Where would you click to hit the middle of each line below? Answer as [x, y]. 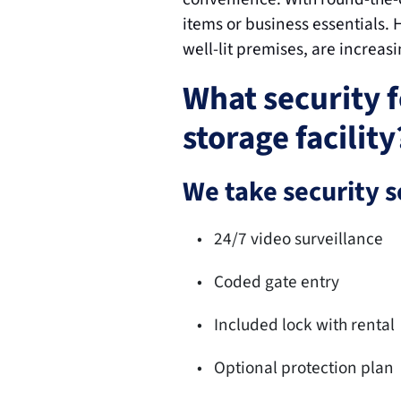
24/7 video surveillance [299, 239]
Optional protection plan [304, 368]
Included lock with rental [305, 325]
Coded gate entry [277, 282]
